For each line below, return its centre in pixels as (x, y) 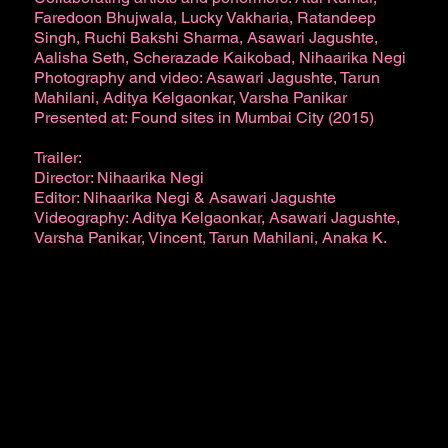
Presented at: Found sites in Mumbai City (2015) (203, 118)
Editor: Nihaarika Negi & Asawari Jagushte (184, 198)
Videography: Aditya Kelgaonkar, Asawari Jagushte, (216, 218)
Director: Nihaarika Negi (118, 178)
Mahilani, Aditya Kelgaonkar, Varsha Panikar (190, 98)
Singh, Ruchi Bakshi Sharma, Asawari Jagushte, (205, 38)
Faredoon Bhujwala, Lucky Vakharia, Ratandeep (204, 18)
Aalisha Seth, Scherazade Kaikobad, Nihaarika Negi (219, 58)
